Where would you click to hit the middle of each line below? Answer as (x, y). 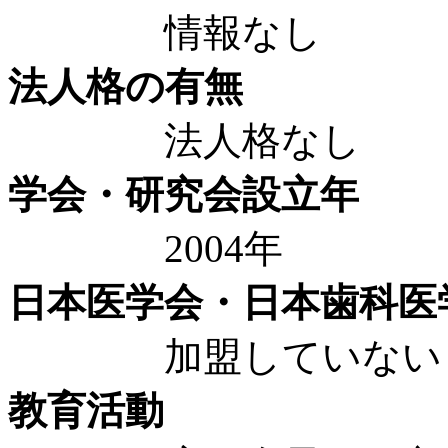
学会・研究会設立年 (183, 194)
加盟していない (225, 356)
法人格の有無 (125, 86)
